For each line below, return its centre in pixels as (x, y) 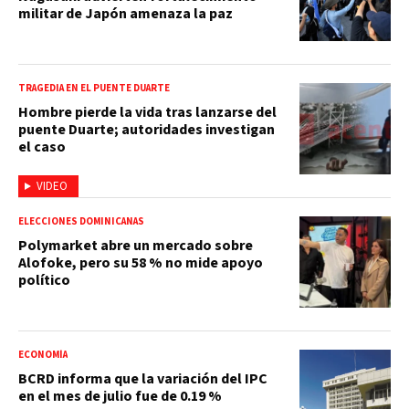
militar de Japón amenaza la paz (126, 13)
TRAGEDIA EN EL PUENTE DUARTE (94, 88)
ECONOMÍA (43, 354)
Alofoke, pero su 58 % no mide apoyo (141, 262)
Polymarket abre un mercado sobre (136, 245)
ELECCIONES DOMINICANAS (81, 221)
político (44, 280)
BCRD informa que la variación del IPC (143, 378)
